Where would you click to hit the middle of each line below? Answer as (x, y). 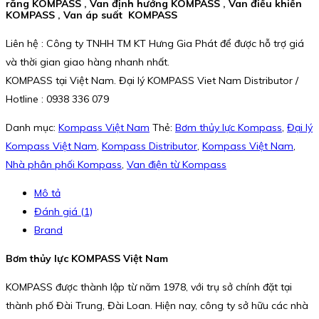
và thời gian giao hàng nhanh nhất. (88, 62)
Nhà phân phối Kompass (64, 164)
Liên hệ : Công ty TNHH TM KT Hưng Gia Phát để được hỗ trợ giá (155, 43)
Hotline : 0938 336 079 (57, 99)
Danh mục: (32, 127)
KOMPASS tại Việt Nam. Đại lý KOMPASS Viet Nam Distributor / (152, 80)
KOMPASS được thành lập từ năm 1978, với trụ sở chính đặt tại (149, 287)
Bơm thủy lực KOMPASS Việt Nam (87, 258)
